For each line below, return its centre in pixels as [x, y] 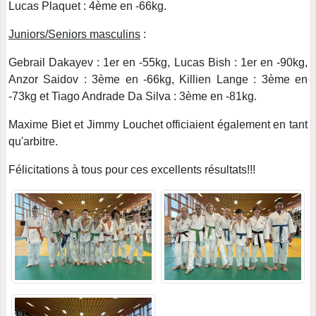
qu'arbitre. [33, 141]
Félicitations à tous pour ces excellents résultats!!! [133, 169]
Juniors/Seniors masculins [74, 34]
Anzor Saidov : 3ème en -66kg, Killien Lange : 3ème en [158, 79]
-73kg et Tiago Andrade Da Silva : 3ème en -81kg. [134, 96]
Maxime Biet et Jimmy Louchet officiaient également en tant [158, 124]
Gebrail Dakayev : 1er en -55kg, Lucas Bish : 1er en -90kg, [158, 62]
